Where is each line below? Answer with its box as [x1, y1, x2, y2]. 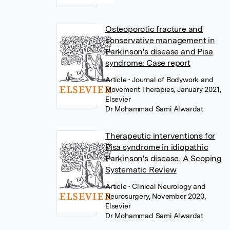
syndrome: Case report [105, 58, 190, 68]
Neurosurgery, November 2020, [105, 192, 206, 200]
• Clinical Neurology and [128, 182, 206, 190]
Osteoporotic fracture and [105, 24, 203, 34]
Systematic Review [105, 165, 177, 175]
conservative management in [105, 35, 215, 45]
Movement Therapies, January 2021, [105, 85, 221, 93]
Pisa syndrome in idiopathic [105, 142, 208, 152]
